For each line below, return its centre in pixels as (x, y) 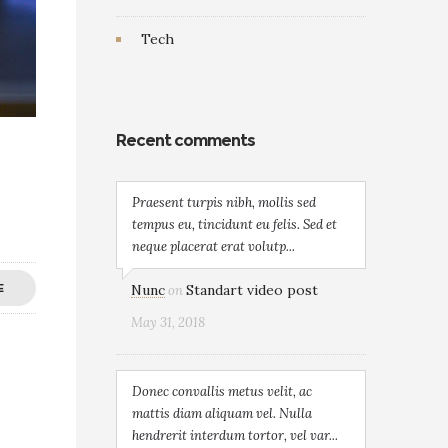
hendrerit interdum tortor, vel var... (235, 435)
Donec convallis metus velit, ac (222, 391)
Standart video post (252, 290)
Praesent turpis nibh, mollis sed (224, 202)
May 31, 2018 (168, 322)
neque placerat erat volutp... (213, 246)
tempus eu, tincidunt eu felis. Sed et (234, 224)
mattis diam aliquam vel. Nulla (222, 413)
